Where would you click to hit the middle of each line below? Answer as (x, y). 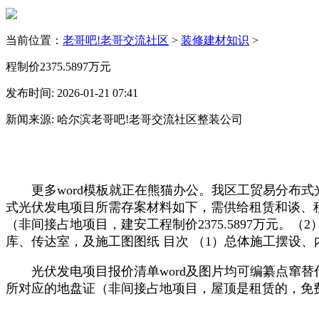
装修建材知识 (215, 40)
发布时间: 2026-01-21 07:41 (72, 93)
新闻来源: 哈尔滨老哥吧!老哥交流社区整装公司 (124, 119)
